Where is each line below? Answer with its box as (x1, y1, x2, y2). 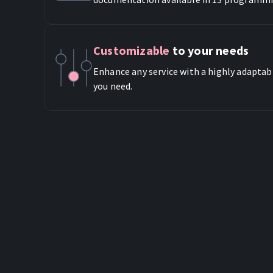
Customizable (93, 43, 170, 58)
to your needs (169, 43, 249, 58)
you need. (93, 80, 133, 92)
